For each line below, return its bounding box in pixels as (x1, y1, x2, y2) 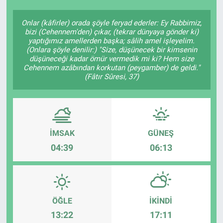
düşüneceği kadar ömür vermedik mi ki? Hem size (29, 54, 194, 63)
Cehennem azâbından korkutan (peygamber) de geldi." (23, 63, 200, 72)
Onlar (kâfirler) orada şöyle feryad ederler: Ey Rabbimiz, (21, 18, 202, 27)
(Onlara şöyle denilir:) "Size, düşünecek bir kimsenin (26, 45, 197, 54)
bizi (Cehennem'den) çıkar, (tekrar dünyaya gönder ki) (24, 27, 199, 36)
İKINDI (149, 196, 173, 206)
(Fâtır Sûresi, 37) (84, 72, 139, 81)
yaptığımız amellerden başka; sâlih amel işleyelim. (28, 36, 195, 45)
